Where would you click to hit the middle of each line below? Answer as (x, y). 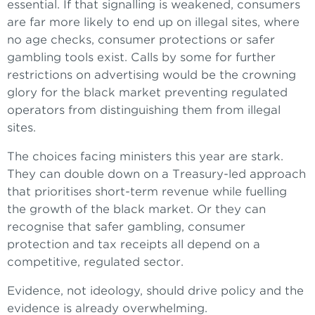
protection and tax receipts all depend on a (134, 245)
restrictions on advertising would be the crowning (152, 75)
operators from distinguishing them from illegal (144, 110)
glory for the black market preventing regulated (147, 93)
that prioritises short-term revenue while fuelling (147, 192)
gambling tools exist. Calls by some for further (141, 58)
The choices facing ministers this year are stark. (145, 157)
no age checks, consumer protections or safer (141, 40)
